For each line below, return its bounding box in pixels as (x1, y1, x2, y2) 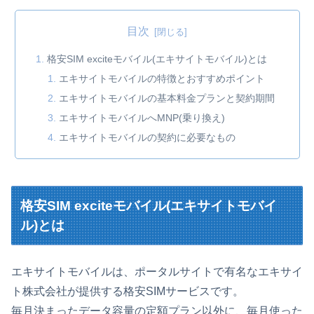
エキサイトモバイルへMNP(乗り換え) (59, 111, 226, 123)
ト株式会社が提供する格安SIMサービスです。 (11, 285, 244, 298)
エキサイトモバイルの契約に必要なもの (59, 131, 236, 143)
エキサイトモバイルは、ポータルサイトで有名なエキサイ (11, 266, 303, 278)
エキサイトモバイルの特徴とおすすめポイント (59, 73, 266, 85)
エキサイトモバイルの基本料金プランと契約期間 (59, 93, 275, 104)
